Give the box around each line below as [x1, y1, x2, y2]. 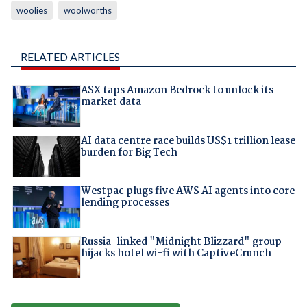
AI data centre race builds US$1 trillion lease [80, 132, 295, 149]
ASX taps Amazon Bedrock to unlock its [80, 82, 273, 99]
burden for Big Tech [80, 144, 177, 161]
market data [80, 94, 141, 111]
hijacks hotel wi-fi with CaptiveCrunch [80, 245, 271, 262]
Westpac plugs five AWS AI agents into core [80, 183, 295, 200]
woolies [16, 5, 47, 16]
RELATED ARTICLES [20, 50, 120, 64]
